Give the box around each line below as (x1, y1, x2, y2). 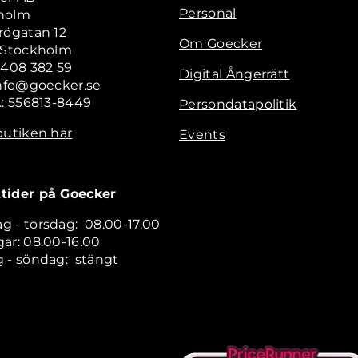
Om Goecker (179, 36, 263, 52)
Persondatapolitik (179, 97, 297, 113)
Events (179, 127, 225, 143)
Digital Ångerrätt (179, 66, 290, 82)
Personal (179, 6, 237, 22)
